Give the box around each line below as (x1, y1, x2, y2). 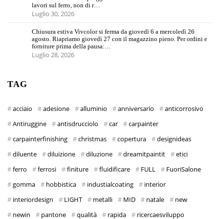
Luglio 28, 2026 (31, 50, 74, 60)
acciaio (13, 104, 32, 113)
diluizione (47, 150, 75, 159)
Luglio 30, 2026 (31, 9, 74, 19)
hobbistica (46, 180, 76, 189)
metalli (93, 195, 112, 204)
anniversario (118, 104, 154, 113)
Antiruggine (13, 119, 46, 129)
